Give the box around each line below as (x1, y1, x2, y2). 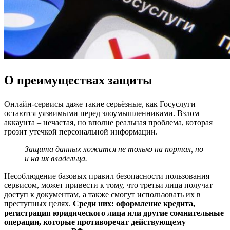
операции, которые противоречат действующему (4, 218, 186, 227)
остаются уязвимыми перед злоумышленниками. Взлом (4, 109, 199, 118)
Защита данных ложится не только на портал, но (25, 145, 203, 154)
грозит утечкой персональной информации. (4, 127, 158, 137)
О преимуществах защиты (4, 73, 152, 87)
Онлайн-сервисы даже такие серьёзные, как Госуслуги (4, 100, 196, 109)
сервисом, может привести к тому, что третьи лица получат (4, 181, 213, 190)
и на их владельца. (25, 154, 87, 163)
